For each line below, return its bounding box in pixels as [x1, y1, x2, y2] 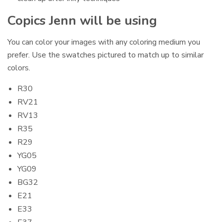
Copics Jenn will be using [7, 11, 157, 29]
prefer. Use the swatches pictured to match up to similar [7, 49, 204, 60]
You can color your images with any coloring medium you [7, 36, 201, 48]
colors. [7, 62, 30, 73]
